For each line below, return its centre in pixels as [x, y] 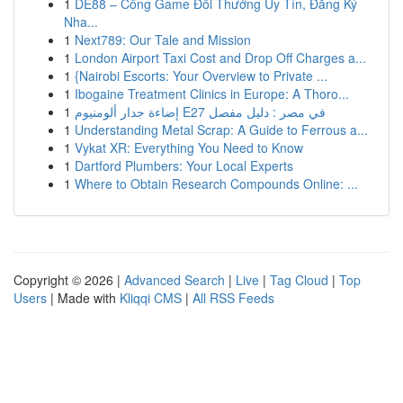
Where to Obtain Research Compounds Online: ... [216, 184]
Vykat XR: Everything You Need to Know [189, 148]
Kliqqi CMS [151, 298]
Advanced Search [175, 280]
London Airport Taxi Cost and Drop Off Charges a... [220, 58]
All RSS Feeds [233, 298]
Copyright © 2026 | [69, 280]
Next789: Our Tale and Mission [163, 40]
